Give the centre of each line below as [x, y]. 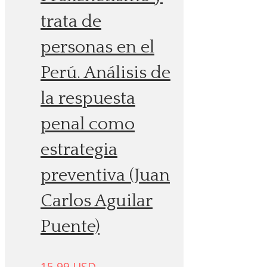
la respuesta [88, 99]
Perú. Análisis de [105, 73]
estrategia [79, 150]
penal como [88, 125]
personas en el [97, 48]
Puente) [70, 227]
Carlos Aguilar [97, 201]
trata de [71, 22]
